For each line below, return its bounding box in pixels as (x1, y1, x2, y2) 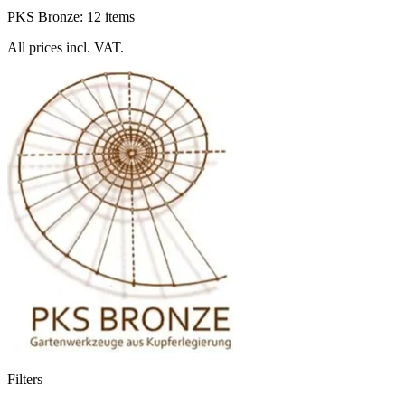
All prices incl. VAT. (7, 39, 124, 55)
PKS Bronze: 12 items (7, 8, 135, 24)
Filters (7, 371, 42, 387)
